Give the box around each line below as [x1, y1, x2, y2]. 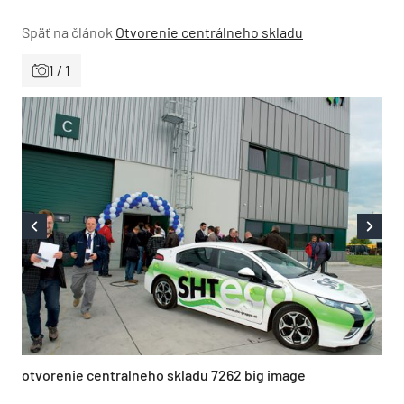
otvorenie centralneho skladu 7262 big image [22, 365, 306, 383]
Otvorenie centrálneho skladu [115, 23, 303, 41]
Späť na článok [22, 23, 113, 41]
